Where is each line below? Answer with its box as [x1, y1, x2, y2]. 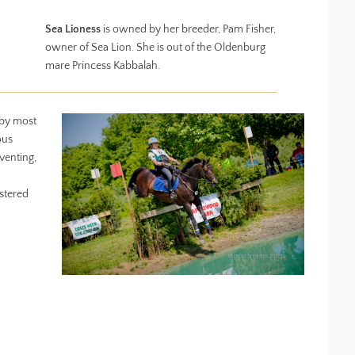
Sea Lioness [45, 23, 101, 36]
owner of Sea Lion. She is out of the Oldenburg [45, 41, 266, 54]
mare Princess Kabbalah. [45, 59, 161, 72]
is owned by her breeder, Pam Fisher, [101, 23, 277, 36]
